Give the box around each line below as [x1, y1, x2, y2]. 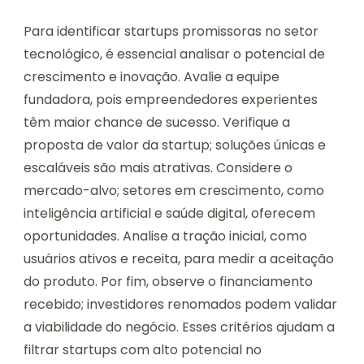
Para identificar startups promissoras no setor [24, 22, 318, 41]
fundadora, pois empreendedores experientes [24, 90, 318, 110]
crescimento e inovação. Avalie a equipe [24, 67, 279, 87]
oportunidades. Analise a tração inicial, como [24, 227, 307, 246]
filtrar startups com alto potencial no [24, 340, 262, 360]
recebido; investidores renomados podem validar [24, 295, 337, 314]
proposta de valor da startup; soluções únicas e [24, 136, 326, 155]
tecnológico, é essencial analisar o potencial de [24, 45, 325, 64]
